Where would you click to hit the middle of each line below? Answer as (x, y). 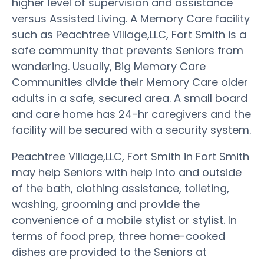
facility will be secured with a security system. (131, 130)
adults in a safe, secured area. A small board (130, 98)
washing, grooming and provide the (106, 204)
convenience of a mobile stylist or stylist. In (124, 220)
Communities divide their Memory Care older (130, 82)
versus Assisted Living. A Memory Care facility (131, 18)
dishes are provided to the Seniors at (109, 252)
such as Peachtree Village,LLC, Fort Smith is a (129, 34)
